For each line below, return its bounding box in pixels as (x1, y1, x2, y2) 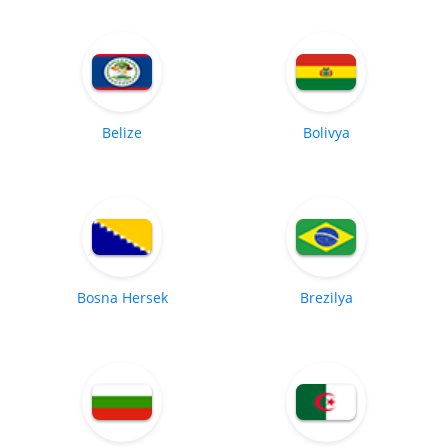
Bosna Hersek (76, 288, 168, 308)
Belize (102, 123, 142, 143)
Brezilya (299, 288, 353, 308)
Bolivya (302, 123, 350, 143)
